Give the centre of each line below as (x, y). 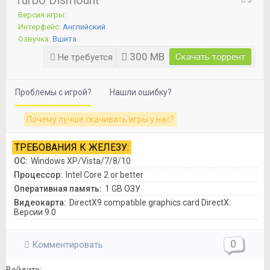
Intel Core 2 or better (105, 175)
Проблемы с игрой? (53, 93)
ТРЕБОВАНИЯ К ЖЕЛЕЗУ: (72, 148)
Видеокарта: (40, 203)
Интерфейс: (39, 27)
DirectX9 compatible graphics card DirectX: (150, 203)
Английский (83, 27)
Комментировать (66, 245)
